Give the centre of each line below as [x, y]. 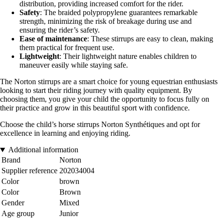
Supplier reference [29, 171]
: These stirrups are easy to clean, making [150, 39]
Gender [13, 203]
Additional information [43, 150]
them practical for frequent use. [67, 48]
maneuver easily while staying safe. [74, 65]
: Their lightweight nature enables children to [128, 56]
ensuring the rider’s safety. [60, 30]
